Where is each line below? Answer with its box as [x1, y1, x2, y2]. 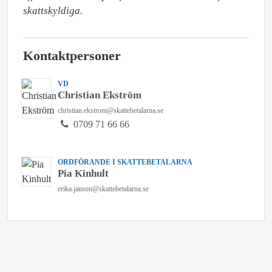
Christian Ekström [58, 89, 141, 101]
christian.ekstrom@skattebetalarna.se [58, 106, 163, 115]
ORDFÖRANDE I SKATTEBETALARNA [58, 158, 192, 166]
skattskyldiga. [23, 5, 83, 16]
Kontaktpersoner [23, 49, 121, 63]
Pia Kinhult [58, 168, 109, 179]
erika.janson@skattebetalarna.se [58, 185, 149, 193]
